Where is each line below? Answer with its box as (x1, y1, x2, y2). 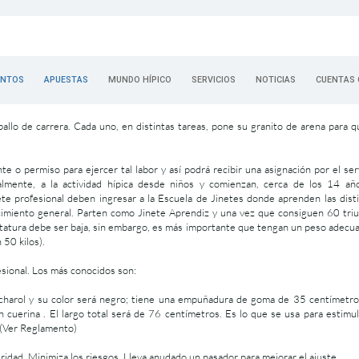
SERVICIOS (192, 75, 236, 85)
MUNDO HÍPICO (108, 75, 171, 85)
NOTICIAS (256, 75, 296, 85)
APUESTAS (44, 75, 88, 85)
